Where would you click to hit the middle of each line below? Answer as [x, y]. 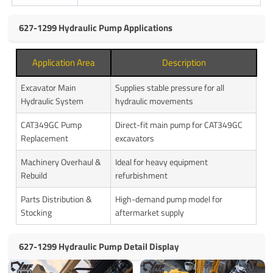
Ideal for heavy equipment [162, 162]
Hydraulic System [52, 101]
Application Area [64, 63]
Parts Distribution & [57, 199]
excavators [135, 138]
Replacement [45, 138]
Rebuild [34, 175]
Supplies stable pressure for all [170, 88]
